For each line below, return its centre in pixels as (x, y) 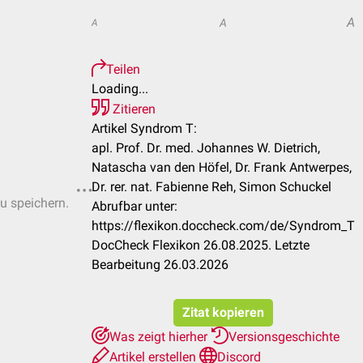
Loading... (120, 89)
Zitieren (132, 109)
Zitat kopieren (223, 312)
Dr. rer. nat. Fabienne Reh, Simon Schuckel (211, 187)
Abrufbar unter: (135, 206)
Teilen (123, 69)
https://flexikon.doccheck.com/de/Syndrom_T (223, 226)
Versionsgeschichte (284, 337)
